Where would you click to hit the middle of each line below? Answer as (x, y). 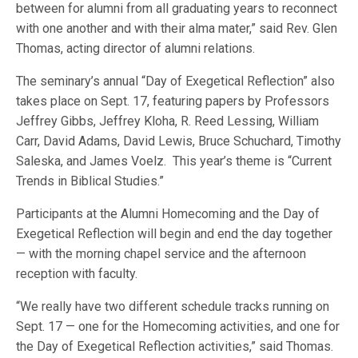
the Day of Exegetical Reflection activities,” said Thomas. (177, 346)
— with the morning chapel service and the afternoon (161, 254)
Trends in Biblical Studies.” (90, 181)
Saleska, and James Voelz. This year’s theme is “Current (174, 161)
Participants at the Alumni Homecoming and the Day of (168, 214)
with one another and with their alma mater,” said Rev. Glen (177, 28)
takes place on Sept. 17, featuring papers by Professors (173, 101)
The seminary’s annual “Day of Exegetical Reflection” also (176, 81)
